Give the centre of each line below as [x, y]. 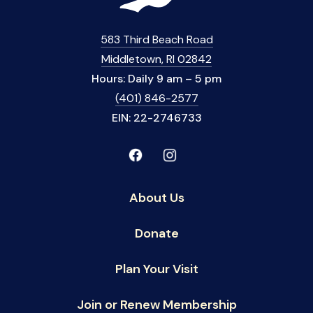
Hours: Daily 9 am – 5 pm [156, 79]
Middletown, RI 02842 [156, 59]
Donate [156, 234]
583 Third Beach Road [156, 40]
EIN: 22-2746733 [156, 118]
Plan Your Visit [156, 269]
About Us [156, 198]
